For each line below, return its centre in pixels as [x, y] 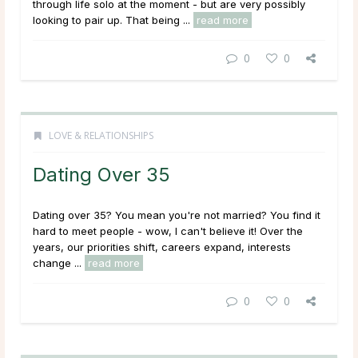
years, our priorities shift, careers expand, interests [162, 247]
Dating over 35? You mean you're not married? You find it [177, 215]
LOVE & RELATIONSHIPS [101, 136]
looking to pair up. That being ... [113, 20]
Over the [280, 231]
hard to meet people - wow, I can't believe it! [145, 231]
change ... [59, 263]
